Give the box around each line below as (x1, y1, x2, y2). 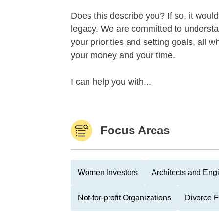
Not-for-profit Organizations (78, 194, 171, 202)
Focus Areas (100, 124, 170, 137)
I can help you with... (71, 77, 151, 87)
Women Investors (78, 168, 138, 176)
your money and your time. (71, 50, 175, 60)
